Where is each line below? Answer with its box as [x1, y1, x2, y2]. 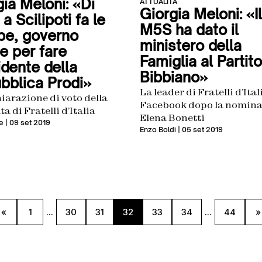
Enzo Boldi [140, 125, 176, 134]
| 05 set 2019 [176, 125, 223, 134]
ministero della [140, 36, 242, 54]
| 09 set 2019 [3, 118, 50, 127]
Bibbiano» [140, 68, 208, 86]
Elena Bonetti [140, 111, 205, 123]
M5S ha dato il [140, 20, 239, 39]
